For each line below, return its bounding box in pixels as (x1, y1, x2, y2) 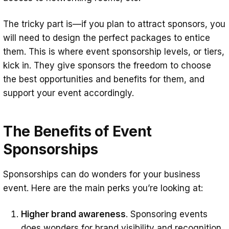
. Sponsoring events (126, 209, 208, 220)
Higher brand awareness (21, 209, 126, 220)
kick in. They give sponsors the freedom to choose (3, 60, 211, 71)
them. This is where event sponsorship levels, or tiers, (3, 47, 224, 57)
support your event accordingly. (3, 88, 136, 99)
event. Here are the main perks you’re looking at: (3, 183, 203, 194)
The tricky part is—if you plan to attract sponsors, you (3, 19, 225, 30)
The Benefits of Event (3, 123, 152, 141)
